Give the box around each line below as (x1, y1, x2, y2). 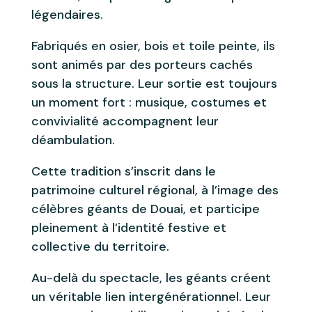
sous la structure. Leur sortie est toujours (31, 75, 277, 92)
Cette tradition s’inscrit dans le (31, 162, 216, 180)
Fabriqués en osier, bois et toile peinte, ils (31, 37, 275, 54)
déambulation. (31, 131, 115, 148)
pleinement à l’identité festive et (31, 219, 226, 236)
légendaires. (31, 6, 103, 23)
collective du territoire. (31, 237, 169, 255)
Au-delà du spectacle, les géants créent (31, 269, 271, 286)
